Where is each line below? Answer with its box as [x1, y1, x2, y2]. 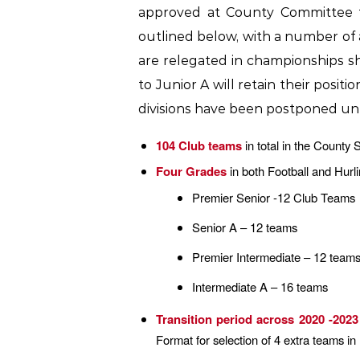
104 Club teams [155, 136, 242, 154]
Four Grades [155, 162, 230, 180]
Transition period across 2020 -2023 [155, 309, 358, 328]
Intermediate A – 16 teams [191, 277, 328, 295]
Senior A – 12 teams [191, 218, 297, 235]
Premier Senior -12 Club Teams [191, 188, 355, 206]
